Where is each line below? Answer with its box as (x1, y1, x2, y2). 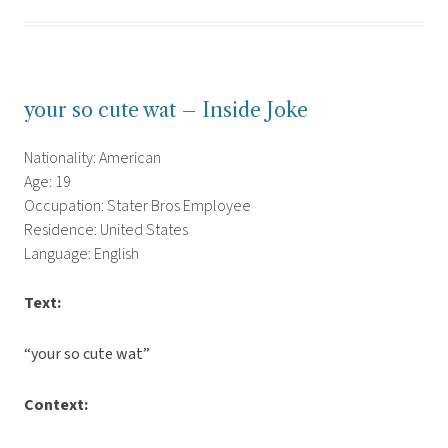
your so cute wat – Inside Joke (24, 98, 308, 123)
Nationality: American (24, 147, 161, 170)
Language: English (24, 243, 139, 266)
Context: (24, 394, 88, 417)
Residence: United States (24, 219, 188, 242)
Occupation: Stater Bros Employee (24, 195, 251, 218)
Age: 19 (24, 171, 71, 194)
